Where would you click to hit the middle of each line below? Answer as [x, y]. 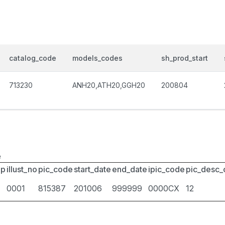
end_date [130, 169]
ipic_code [166, 169]
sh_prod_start [185, 58]
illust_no [22, 169]
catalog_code [33, 58]
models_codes [97, 58]
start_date [92, 169]
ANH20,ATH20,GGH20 [109, 85]
